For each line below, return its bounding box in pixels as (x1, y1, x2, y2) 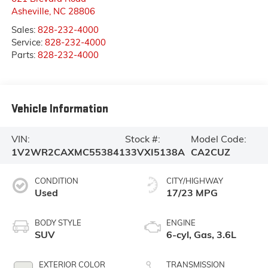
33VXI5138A (124, 146, 185, 159)
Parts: (11, 48, 38, 60)
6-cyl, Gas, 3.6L (166, 228, 236, 240)
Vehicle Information (11, 102, 108, 117)
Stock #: (124, 133, 160, 145)
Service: (11, 36, 45, 48)
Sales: (11, 23, 38, 35)
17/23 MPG (166, 186, 218, 199)
